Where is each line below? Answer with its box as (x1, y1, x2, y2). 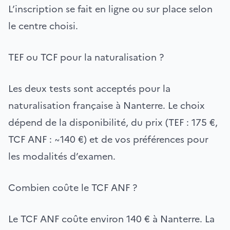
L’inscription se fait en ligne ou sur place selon (8, 2, 213, 16)
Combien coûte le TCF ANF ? (8, 180, 137, 195)
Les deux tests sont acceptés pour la (8, 81, 170, 95)
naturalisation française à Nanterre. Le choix (8, 98, 205, 112)
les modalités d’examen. (8, 149, 116, 163)
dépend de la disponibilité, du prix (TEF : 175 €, (8, 115, 218, 129)
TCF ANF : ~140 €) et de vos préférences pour (8, 132, 208, 146)
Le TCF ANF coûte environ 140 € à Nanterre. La (8, 212, 215, 226)
